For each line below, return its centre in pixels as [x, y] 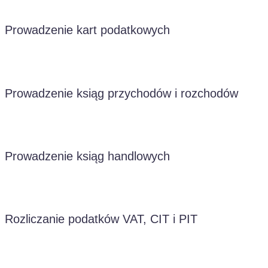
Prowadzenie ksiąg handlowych [87, 156]
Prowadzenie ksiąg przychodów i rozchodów [121, 93]
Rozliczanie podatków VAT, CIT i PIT [101, 219]
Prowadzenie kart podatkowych [87, 30]
